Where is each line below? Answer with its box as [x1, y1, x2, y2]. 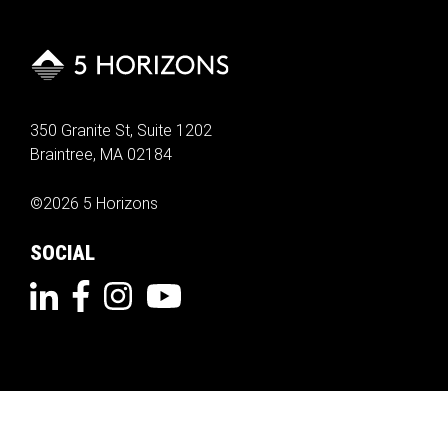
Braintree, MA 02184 [30, 145, 172, 165]
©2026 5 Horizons [30, 194, 158, 214]
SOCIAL [30, 241, 95, 266]
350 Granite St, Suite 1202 [30, 121, 212, 141]
